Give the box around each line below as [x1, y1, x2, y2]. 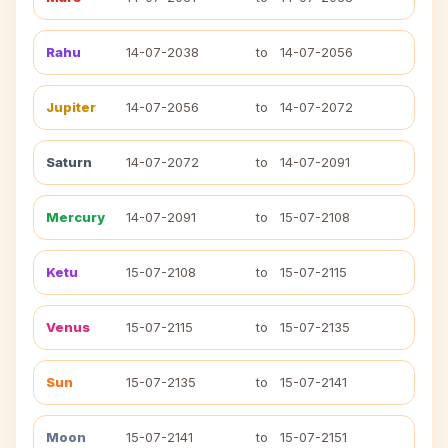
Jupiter [46, 99, 96, 115]
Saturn [46, 154, 92, 170]
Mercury [46, 209, 105, 225]
